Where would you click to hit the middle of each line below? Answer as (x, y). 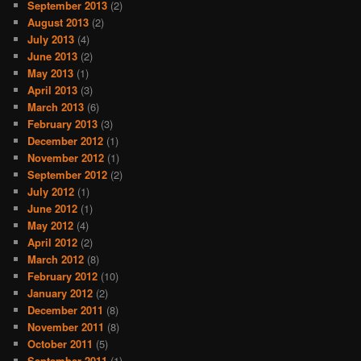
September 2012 (68, 174)
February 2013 (63, 123)
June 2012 (53, 208)
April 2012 (53, 242)
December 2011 (66, 309)
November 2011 (66, 326)
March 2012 (56, 259)
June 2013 (53, 56)
